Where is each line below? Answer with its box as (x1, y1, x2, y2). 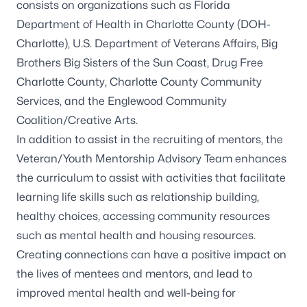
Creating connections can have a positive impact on (16, 248, 286, 261)
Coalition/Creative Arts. (16, 114, 138, 127)
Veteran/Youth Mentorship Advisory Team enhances (16, 152, 286, 165)
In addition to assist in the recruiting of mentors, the (16, 133, 283, 146)
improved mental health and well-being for (16, 286, 236, 299)
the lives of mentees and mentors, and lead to (16, 267, 252, 280)
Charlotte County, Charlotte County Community (16, 75, 262, 88)
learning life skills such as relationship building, (16, 191, 259, 204)
